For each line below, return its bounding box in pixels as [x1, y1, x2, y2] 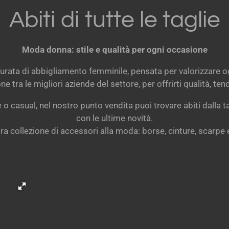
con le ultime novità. [76, 112, 153, 123]
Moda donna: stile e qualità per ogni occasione [21, 44, 208, 55]
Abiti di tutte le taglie [9, 7, 220, 32]
